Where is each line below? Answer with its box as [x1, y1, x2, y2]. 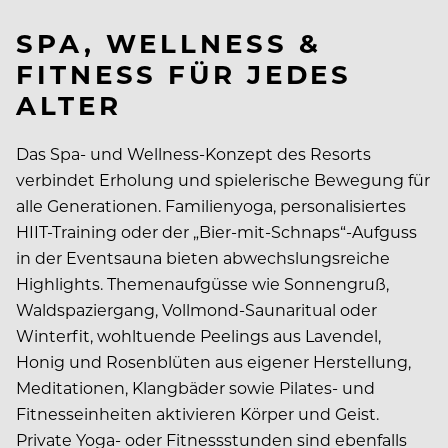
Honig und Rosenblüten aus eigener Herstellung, [16, 351, 411, 373]
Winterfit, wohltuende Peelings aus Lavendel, [16, 325, 381, 347]
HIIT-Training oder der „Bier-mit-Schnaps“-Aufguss [16, 221, 417, 243]
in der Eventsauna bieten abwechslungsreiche [16, 247, 390, 269]
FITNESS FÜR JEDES [16, 56, 353, 92]
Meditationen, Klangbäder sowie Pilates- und [16, 377, 375, 399]
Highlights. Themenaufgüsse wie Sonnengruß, [16, 273, 389, 295]
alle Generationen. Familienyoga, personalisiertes [16, 195, 406, 217]
